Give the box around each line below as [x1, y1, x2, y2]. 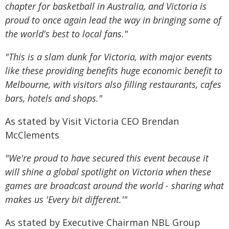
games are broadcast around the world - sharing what [5, 179, 224, 192]
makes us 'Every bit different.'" [5, 193, 127, 205]
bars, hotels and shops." [5, 92, 102, 104]
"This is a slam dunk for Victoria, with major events [5, 51, 212, 63]
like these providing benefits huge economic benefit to [5, 64, 222, 77]
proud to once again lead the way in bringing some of [5, 14, 221, 26]
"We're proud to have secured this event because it [5, 152, 209, 164]
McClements [5, 129, 59, 141]
